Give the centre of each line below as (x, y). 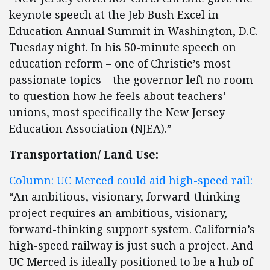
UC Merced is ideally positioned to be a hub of (131, 262)
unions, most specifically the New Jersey (117, 112)
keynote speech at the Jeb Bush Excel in (114, 14)
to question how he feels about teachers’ (118, 96)
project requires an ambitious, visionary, (118, 213)
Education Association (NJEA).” (90, 128)
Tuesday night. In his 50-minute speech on (123, 47)
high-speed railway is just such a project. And (131, 245)
